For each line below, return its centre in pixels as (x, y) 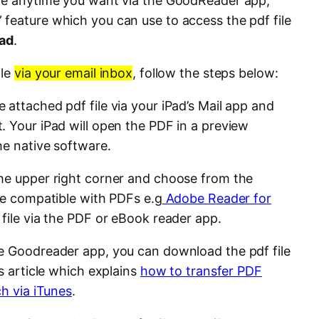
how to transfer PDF (201, 271)
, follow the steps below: (205, 73)
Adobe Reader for (216, 199)
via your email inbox (74, 73)
